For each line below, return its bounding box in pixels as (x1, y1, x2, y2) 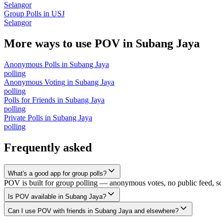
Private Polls (4, 113, 43, 122)
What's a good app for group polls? (8, 169, 107, 177)
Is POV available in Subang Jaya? (8, 192, 106, 200)
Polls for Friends (4, 95, 55, 104)
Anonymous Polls (4, 60, 60, 69)
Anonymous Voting (4, 77, 65, 86)
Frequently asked (4, 141, 92, 154)
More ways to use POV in (4, 37, 136, 50)
